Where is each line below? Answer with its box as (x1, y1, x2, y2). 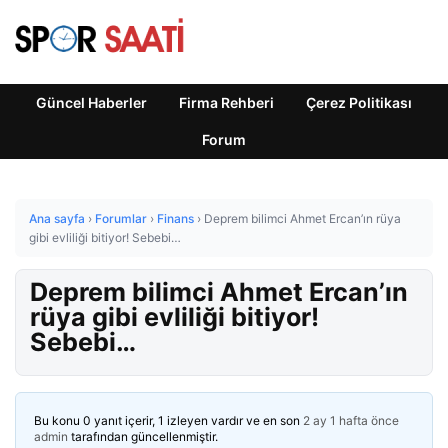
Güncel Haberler (36, 94, 147, 111)
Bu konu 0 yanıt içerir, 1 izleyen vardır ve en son (34, 413, 303, 428)
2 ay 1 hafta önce (303, 413, 399, 428)
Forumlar (95, 211, 147, 226)
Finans (157, 211, 194, 226)
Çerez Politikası (306, 94, 412, 111)
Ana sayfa (29, 211, 85, 226)
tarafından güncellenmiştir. (68, 429, 218, 444)
